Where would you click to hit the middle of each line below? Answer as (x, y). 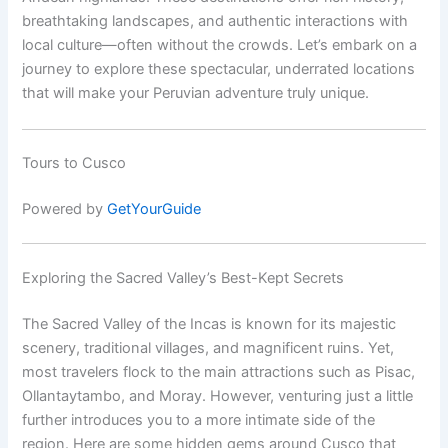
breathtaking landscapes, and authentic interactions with (215, 21)
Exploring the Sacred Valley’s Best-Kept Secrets (183, 278)
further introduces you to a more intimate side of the (199, 419)
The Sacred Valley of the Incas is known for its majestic (209, 323)
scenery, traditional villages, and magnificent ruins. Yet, (208, 347)
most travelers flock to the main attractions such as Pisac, (219, 371)
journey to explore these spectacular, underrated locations (219, 69)
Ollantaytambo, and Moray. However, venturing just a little (218, 395)
